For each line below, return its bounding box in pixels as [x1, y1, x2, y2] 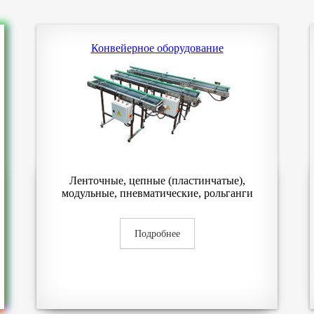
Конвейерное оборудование [90, 42, 224, 54]
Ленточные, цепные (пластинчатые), [69, 175, 245, 186]
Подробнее [134, 228, 180, 239]
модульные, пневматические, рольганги [61, 187, 253, 199]
